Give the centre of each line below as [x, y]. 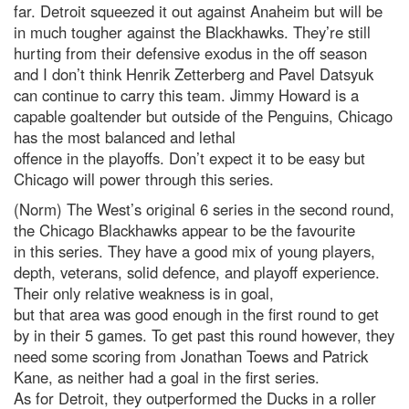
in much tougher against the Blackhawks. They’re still [192, 32]
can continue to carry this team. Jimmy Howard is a [186, 95]
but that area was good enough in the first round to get [196, 314]
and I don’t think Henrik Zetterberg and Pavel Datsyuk [194, 74]
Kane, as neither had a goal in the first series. [167, 377]
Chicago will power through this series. [144, 179]
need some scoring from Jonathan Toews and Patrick [191, 356]
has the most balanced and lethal [125, 137]
